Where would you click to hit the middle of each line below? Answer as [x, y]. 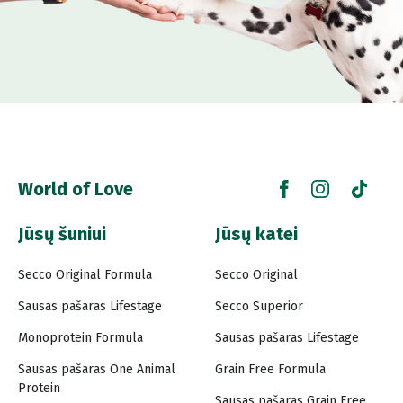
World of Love [76, 188]
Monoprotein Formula [81, 337]
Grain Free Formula [270, 369]
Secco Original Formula [85, 274]
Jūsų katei [256, 233]
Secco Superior [259, 306]
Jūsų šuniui [62, 233]
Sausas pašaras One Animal [97, 369]
